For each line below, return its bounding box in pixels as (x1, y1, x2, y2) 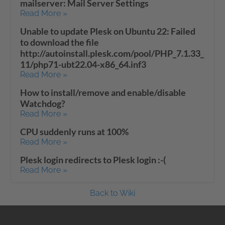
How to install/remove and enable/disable (20, 87, 186, 98)
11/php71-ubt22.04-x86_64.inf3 (20, 59, 146, 70)
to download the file (20, 37, 99, 48)
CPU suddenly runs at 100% (20, 126, 129, 137)
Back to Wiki (90, 188, 135, 198)
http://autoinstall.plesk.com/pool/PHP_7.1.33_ (20, 48, 204, 59)
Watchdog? (20, 98, 65, 109)
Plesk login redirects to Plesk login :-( (20, 154, 166, 165)
